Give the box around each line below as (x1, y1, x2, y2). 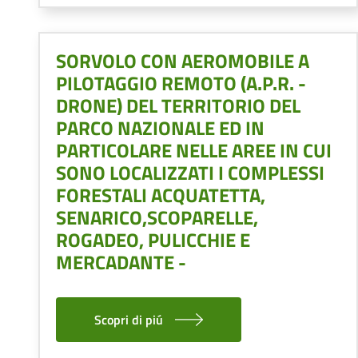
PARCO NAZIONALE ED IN (56, 113, 265, 142)
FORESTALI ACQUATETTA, (56, 180, 265, 209)
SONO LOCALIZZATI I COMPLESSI (56, 157, 324, 187)
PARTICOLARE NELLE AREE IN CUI (56, 135, 332, 165)
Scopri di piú (94, 309, 163, 329)
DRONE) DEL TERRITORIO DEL (56, 90, 300, 120)
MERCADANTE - (56, 247, 186, 276)
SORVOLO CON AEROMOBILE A (56, 46, 309, 75)
